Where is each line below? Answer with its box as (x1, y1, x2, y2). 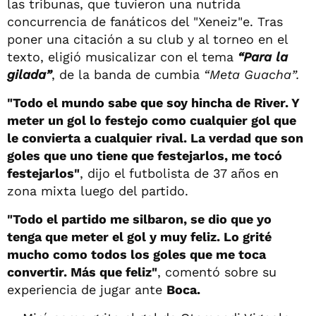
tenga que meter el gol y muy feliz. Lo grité (7, 229, 272, 244)
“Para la (238, 49, 288, 64)
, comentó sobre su (157, 264, 276, 279)
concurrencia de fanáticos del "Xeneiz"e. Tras (7, 13, 283, 29)
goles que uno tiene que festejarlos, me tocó (7, 147, 282, 163)
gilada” (7, 66, 51, 82)
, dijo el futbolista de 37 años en (80, 165, 279, 181)
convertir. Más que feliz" (7, 264, 157, 279)
